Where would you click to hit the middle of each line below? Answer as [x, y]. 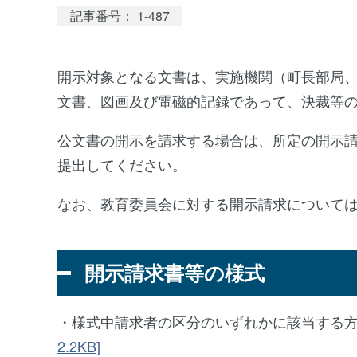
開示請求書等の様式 [175, 272]
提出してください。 [122, 165]
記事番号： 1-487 [120, 16]
